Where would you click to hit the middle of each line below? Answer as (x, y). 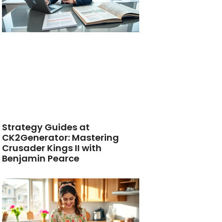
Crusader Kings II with (52, 148)
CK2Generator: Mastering (61, 138)
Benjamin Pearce (41, 159)
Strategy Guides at (46, 127)
